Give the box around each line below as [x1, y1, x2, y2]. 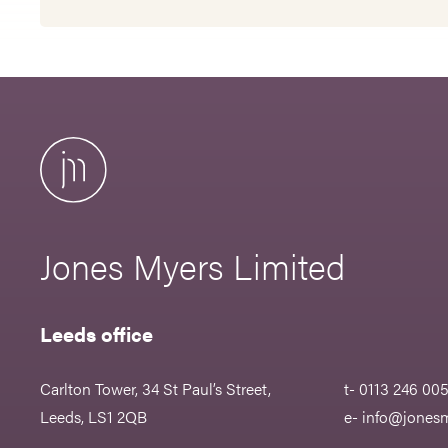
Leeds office [40, 319, 154, 349]
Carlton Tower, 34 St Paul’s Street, [40, 377, 272, 401]
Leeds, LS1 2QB [40, 405, 148, 429]
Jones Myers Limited [40, 241, 346, 291]
